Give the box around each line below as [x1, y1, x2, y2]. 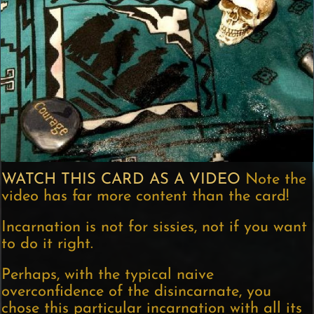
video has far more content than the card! [1, 189, 289, 205]
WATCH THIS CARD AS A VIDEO [1, 172, 241, 189]
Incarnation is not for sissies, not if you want [1, 219, 308, 236]
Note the [240, 172, 307, 189]
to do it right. [1, 236, 94, 253]
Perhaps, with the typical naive [1, 267, 214, 284]
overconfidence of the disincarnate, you [1, 284, 272, 301]
